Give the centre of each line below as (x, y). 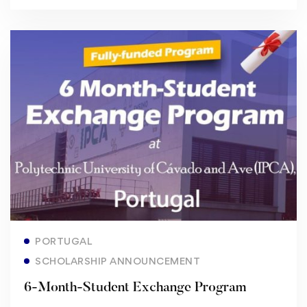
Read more (146, 234)
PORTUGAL (63, 241)
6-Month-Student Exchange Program (135, 288)
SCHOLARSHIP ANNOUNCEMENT (118, 261)
